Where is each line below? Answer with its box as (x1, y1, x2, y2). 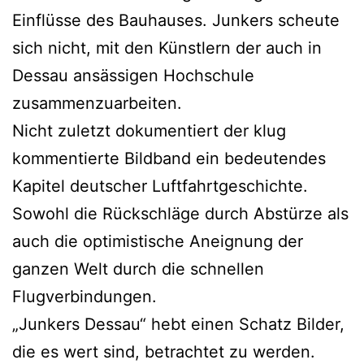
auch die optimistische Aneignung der (12, 231, 303, 251)
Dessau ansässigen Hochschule (12, 65, 254, 85)
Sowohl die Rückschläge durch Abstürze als (12, 203, 349, 223)
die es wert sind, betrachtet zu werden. (12, 341, 315, 362)
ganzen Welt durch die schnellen (12, 258, 264, 279)
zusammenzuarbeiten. (12, 93, 182, 113)
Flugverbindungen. (12, 286, 157, 306)
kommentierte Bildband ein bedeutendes (12, 148, 326, 168)
